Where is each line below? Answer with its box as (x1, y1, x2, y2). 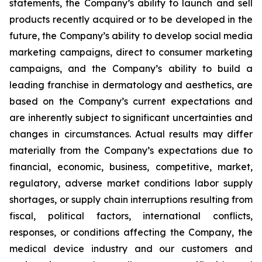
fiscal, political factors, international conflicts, (9, 210, 253, 222)
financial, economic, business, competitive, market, (9, 161, 253, 173)
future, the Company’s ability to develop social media (9, 30, 253, 42)
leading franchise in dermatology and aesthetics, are (9, 79, 253, 91)
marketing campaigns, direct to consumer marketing (9, 46, 253, 58)
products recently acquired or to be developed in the (9, 13, 253, 25)
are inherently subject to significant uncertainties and (9, 112, 253, 123)
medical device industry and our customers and (9, 243, 253, 254)
